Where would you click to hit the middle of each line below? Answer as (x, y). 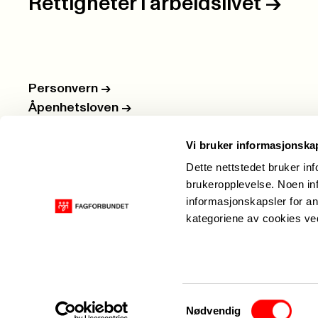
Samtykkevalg (219, 302)
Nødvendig (214, 311)
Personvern (65, 89)
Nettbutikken (68, 147)
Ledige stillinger (77, 127)
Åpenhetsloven (75, 108)
